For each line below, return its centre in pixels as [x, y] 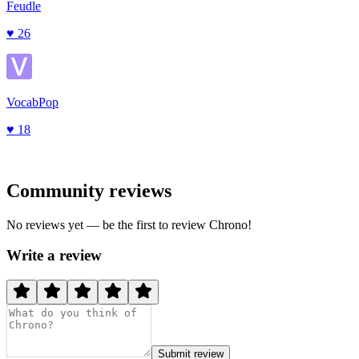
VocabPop [32, 102]
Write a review [54, 256]
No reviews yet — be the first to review [108, 224]
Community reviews [89, 190]
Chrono [228, 224]
